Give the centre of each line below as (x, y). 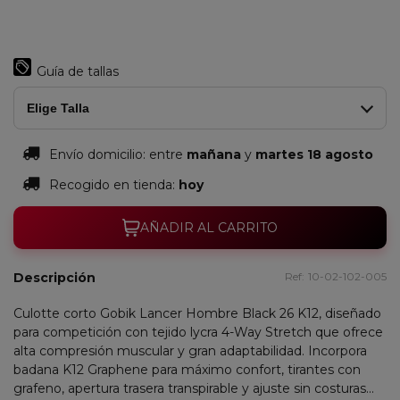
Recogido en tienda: (114, 185)
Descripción (54, 278)
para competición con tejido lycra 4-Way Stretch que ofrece (198, 332)
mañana (214, 154)
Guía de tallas (78, 71)
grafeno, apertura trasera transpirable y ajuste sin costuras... (194, 388)
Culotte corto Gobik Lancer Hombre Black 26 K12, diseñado (197, 313)
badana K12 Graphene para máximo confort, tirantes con (187, 370)
